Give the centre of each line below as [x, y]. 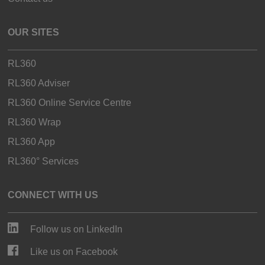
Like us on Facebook [74, 251]
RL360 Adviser [39, 83]
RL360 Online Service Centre [70, 102]
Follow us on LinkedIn [77, 229]
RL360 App [32, 141]
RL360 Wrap [35, 122]
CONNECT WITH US [53, 195]
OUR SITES [34, 32]
